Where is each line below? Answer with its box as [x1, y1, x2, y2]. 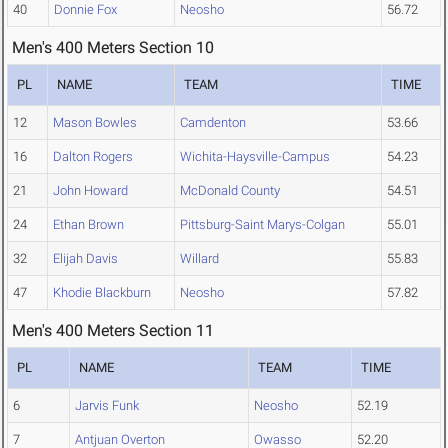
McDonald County [180, 183, 280, 199]
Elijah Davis [53, 251, 118, 267]
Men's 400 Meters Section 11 [12, 321, 214, 341]
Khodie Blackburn [53, 285, 151, 301]
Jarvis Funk [75, 398, 139, 414]
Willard [180, 251, 219, 267]
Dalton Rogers [53, 149, 133, 165]
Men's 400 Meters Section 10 [12, 38, 214, 58]
